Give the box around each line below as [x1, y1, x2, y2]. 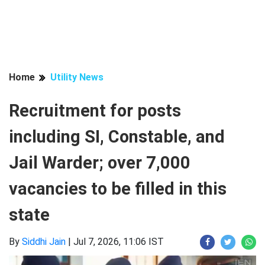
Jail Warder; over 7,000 [9, 153, 190, 173]
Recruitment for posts [9, 101, 181, 121]
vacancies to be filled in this [9, 179, 227, 199]
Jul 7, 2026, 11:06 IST [73, 236, 164, 247]
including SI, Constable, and [9, 127, 225, 147]
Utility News [50, 72, 104, 83]
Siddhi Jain [22, 236, 66, 247]
